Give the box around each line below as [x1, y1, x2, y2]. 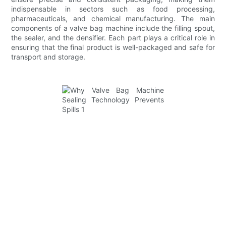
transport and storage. [11, 52, 86, 61]
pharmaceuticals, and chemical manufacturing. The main [11, 14, 215, 23]
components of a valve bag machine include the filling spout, [11, 23, 215, 32]
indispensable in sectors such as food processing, [11, 4, 215, 13]
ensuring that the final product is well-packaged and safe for [11, 42, 215, 51]
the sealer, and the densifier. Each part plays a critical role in [11, 33, 215, 42]
